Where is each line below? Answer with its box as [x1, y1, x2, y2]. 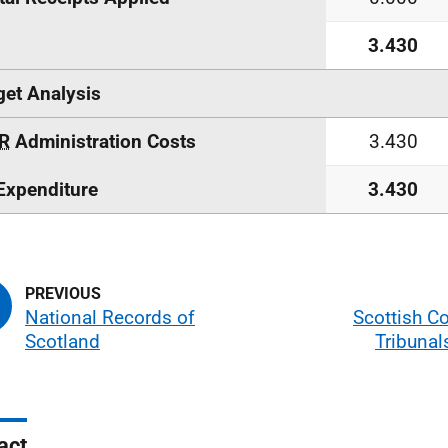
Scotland [25, 330, 100, 353]
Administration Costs [10, 130, 196, 153]
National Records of [25, 306, 195, 329]
